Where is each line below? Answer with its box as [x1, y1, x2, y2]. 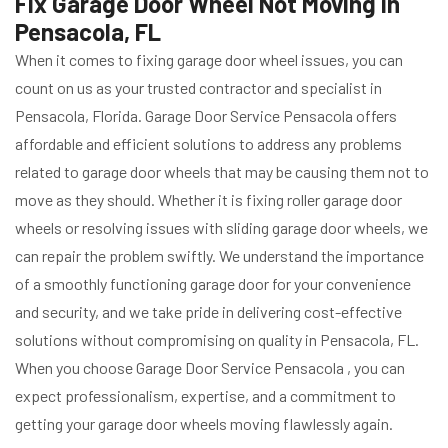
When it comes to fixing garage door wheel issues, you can [15, 50, 403, 70]
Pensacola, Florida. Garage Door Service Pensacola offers [15, 106, 397, 126]
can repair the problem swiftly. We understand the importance [15, 246, 424, 266]
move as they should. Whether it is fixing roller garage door [15, 190, 402, 210]
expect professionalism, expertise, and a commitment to [15, 386, 396, 406]
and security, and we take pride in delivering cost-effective [15, 302, 402, 322]
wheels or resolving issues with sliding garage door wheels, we [15, 218, 428, 238]
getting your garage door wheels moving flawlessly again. [15, 414, 393, 434]
